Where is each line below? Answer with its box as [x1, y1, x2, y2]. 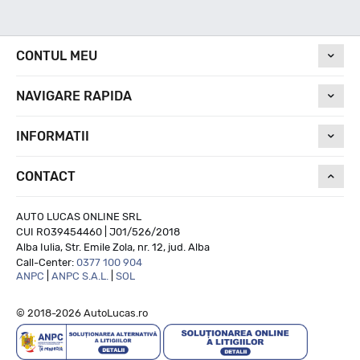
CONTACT [16, 168, 76, 184]
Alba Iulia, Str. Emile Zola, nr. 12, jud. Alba [16, 240, 210, 253]
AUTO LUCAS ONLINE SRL [16, 210, 141, 223]
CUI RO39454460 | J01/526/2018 [16, 225, 180, 238]
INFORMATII [16, 128, 89, 144]
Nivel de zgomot [32, 23, 123, 39]
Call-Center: [16, 256, 76, 268]
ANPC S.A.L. [51, 269, 108, 282]
